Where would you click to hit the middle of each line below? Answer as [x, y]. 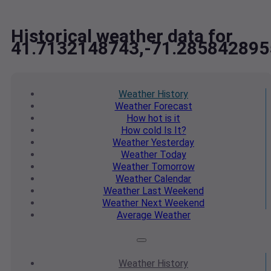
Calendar [171, 179]
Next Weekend [171, 203]
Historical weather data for [122, 36]
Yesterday [171, 143]
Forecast [171, 106]
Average [134, 215]
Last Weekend [171, 191]
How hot [145, 119]
